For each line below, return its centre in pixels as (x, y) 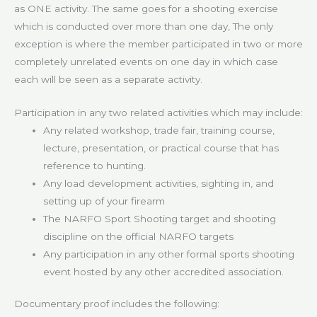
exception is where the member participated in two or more (158, 44)
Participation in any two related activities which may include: (158, 112)
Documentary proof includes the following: (117, 304)
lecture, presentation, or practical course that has (161, 148)
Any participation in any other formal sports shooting (169, 254)
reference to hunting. (95, 165)
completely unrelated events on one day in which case (146, 62)
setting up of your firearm (104, 201)
